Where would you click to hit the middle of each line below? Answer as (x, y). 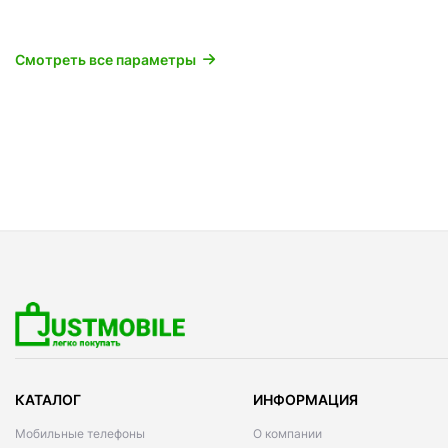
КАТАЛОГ (48, 399)
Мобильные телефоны (80, 433)
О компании (287, 433)
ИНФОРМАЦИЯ (305, 399)
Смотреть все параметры (105, 59)
